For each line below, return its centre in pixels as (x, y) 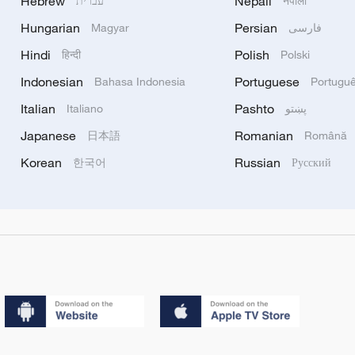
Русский (311, 162)
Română (325, 135)
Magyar (111, 27)
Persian (256, 27)
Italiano (85, 108)
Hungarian (51, 27)
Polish (252, 54)
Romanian (263, 135)
